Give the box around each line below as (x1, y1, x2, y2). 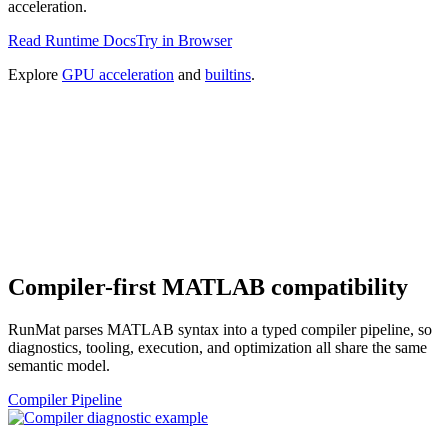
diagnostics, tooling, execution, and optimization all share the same (8, 338, 427, 356)
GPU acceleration (62, 65, 174, 83)
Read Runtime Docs (8, 31, 136, 49)
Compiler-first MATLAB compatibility (8, 273, 408, 300)
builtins (205, 65, 251, 83)
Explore (8, 65, 58, 83)
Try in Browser (136, 31, 232, 49)
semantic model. (8, 356, 110, 374)
